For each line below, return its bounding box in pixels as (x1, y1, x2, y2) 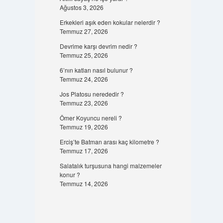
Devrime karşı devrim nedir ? (59, 42, 137, 50)
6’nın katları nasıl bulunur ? (59, 66, 133, 74)
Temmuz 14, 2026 (59, 179, 108, 188)
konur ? (59, 170, 80, 179)
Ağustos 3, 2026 (59, 3, 104, 11)
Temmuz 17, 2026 (59, 146, 108, 155)
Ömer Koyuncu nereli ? (59, 113, 122, 122)
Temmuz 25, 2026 (59, 51, 108, 59)
